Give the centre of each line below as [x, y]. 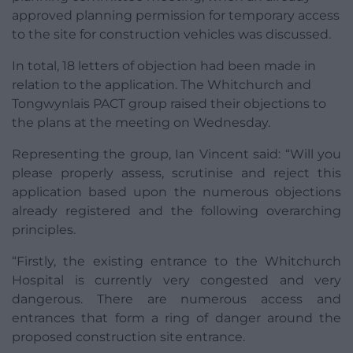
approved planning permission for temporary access [176, 16]
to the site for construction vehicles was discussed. [171, 35]
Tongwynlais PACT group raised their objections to [169, 104]
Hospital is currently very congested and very [176, 281]
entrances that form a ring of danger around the [176, 318]
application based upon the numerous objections [176, 192]
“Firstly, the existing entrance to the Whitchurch [176, 262]
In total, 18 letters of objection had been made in [164, 66]
